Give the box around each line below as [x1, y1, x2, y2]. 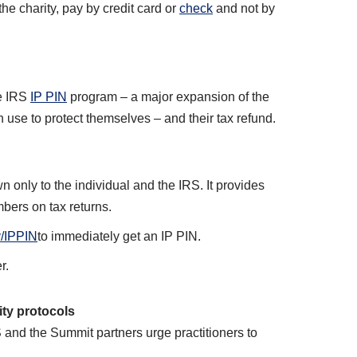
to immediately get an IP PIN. [37, 229, 201, 244]
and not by [213, 2, 275, 16]
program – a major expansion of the [67, 90, 269, 104]
